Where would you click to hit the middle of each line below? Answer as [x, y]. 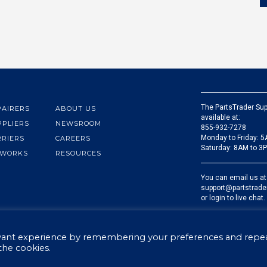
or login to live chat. [233, 198]
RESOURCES [78, 153]
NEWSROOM [78, 123]
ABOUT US [75, 108]
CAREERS [73, 138]
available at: [220, 117]
